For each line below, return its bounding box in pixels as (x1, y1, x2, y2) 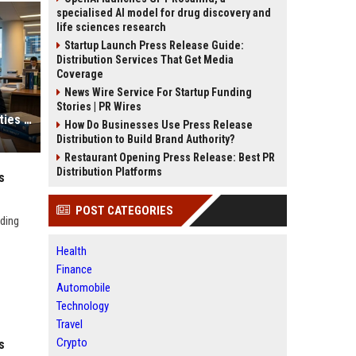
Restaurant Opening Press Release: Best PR (64, 151, 275, 164)
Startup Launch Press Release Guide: (64, 39, 244, 52)
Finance (56, 262, 92, 277)
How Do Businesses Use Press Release (64, 118, 253, 131)
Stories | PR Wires (56, 100, 141, 113)
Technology (56, 299, 109, 313)
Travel (56, 317, 83, 331)
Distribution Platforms (56, 165, 162, 178)
